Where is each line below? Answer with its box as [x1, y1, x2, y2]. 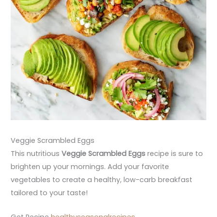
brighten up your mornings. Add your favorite [11, 162, 170, 172]
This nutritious [11, 149, 62, 159]
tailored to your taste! [11, 188, 88, 198]
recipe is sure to [145, 149, 203, 159]
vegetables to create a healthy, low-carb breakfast [11, 175, 193, 185]
